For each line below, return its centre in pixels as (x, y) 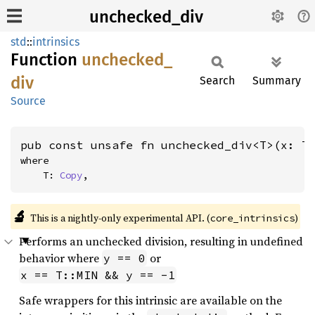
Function (46, 60)
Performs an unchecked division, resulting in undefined (161, 241)
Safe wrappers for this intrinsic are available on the (150, 300)
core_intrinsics (252, 218)
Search (217, 81)
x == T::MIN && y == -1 (98, 275)
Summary (277, 81)
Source (28, 101)
